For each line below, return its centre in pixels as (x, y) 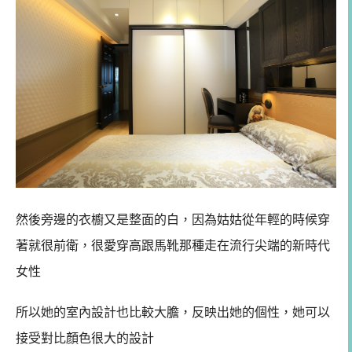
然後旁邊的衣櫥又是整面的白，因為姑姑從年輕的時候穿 (173, 220)
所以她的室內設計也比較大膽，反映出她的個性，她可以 (173, 313)
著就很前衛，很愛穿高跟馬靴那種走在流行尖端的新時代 (173, 246)
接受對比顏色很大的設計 (85, 339)
